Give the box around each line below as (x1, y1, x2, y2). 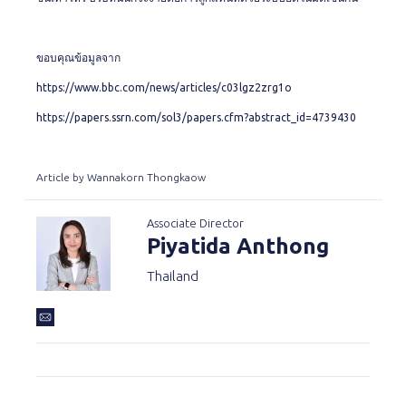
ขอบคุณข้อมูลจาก (36, 52, 123, 63)
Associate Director (147, 217, 244, 229)
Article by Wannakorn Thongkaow (36, 171, 206, 183)
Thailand (147, 268, 198, 284)
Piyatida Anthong (147, 234, 329, 258)
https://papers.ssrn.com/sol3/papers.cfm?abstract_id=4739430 (36, 111, 356, 123)
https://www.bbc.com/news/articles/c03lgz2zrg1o (36, 82, 292, 93)
